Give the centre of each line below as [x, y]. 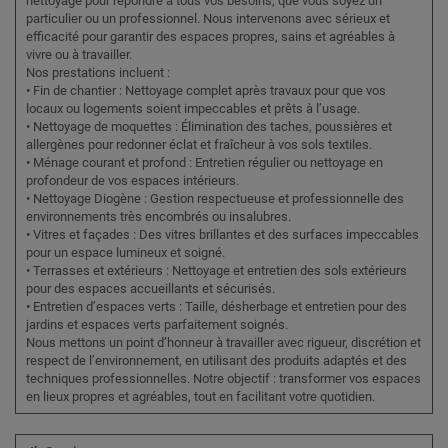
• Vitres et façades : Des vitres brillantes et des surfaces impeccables [222, 235]
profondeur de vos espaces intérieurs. [132, 181]
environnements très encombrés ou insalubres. [158, 217]
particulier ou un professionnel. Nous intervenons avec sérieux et [208, 19]
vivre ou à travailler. [79, 55]
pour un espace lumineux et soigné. [125, 253]
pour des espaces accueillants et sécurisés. [150, 289]
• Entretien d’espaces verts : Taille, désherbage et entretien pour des [216, 307]
